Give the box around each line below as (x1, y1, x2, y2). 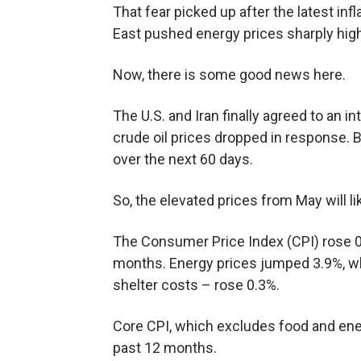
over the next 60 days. (113, 151, 253, 168)
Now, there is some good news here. (113, 66, 346, 84)
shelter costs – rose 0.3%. (113, 276, 280, 294)
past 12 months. (113, 339, 217, 357)
